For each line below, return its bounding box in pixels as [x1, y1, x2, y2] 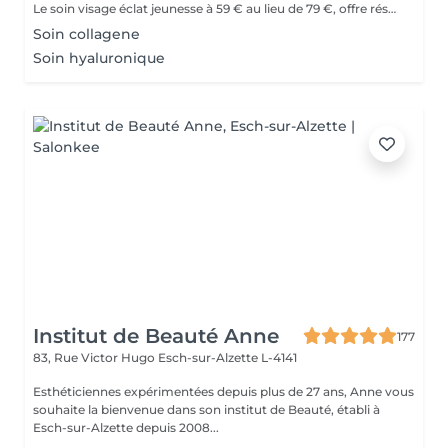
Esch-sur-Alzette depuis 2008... [33, 420, 219, 435]
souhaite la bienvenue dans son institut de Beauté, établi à [33, 402, 380, 417]
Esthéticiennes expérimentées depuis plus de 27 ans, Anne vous [33, 384, 414, 399]
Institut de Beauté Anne [33, 324, 279, 348]
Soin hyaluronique [33, 49, 165, 67]
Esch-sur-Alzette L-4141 [158, 350, 297, 365]
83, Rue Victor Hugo [33, 350, 158, 365]
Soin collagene [33, 25, 140, 43]
